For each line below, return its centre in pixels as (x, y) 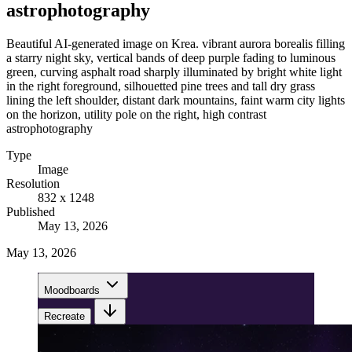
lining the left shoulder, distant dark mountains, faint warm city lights (176, 100)
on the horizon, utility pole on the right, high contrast (136, 114)
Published (31, 211)
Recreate (64, 316)
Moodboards (72, 290)
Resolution (33, 183)
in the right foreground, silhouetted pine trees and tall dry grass (161, 86)
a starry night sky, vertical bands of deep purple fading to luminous (171, 57)
